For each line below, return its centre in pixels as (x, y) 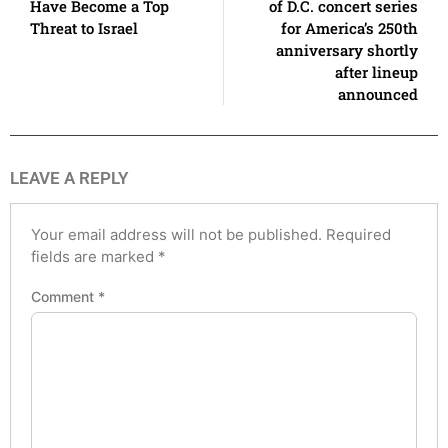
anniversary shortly (347, 49)
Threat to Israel (84, 27)
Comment (64, 297)
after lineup (376, 71)
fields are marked (94, 256)
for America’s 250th (349, 27)
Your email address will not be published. (176, 234)
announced (378, 93)
